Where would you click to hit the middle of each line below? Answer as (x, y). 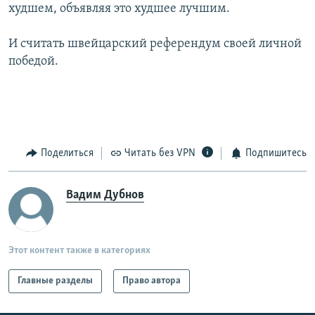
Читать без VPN (160, 154)
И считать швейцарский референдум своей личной (155, 44)
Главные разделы (55, 281)
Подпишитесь (276, 154)
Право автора (152, 281)
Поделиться (67, 154)
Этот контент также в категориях (79, 250)
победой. (33, 62)
